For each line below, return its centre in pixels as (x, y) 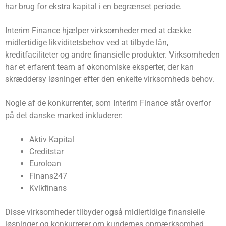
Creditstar (46, 152)
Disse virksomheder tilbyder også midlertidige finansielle (105, 212)
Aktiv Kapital (52, 140)
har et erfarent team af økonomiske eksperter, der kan (99, 67)
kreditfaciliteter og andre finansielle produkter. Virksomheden (112, 55)
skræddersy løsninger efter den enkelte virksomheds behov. (110, 79)
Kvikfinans (48, 188)
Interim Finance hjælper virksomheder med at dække (98, 31)
